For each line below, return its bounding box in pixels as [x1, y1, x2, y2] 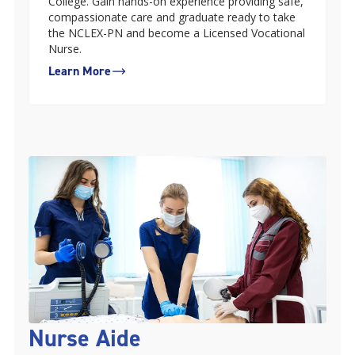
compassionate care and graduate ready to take [48, 9, 296, 25]
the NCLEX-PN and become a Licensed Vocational [48, 25, 305, 40]
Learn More [48, 62, 111, 79]
